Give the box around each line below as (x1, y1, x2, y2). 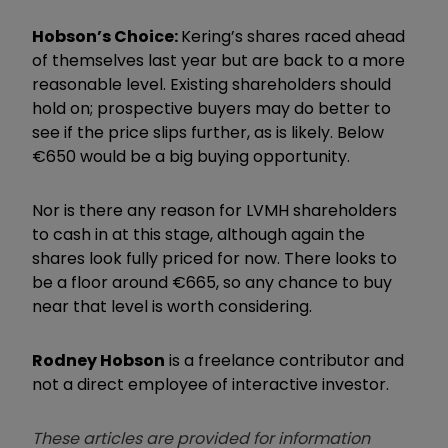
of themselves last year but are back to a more (32, 49, 405, 73)
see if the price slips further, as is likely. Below (32, 121, 384, 145)
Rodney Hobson (32, 349, 165, 373)
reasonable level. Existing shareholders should (32, 73, 391, 97)
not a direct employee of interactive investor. (32, 373, 389, 397)
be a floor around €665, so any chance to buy (32, 271, 392, 295)
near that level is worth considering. (32, 295, 312, 319)
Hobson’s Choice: (32, 25, 181, 49)
